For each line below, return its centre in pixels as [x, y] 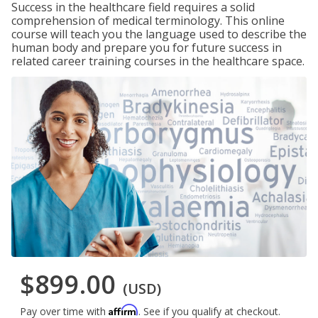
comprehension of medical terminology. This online [148, 21]
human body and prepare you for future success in [147, 48]
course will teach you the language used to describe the [159, 34]
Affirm [124, 310]
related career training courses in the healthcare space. [158, 61]
